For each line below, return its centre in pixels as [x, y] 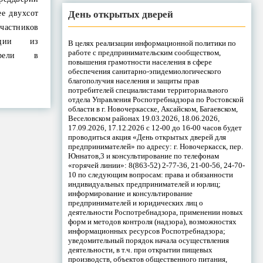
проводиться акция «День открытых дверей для [147, 137]
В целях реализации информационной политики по [152, 43]
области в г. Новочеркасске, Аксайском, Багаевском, [153, 109]
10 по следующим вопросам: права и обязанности [150, 174]
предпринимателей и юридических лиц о [135, 203]
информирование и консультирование [130, 193]
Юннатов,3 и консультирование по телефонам [143, 156]
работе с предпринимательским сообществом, [144, 52]
